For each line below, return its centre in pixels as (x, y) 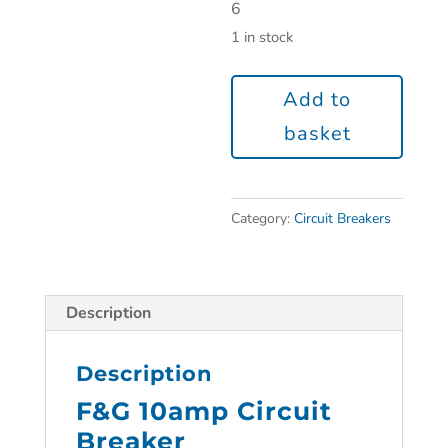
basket (317, 133)
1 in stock (262, 37)
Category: (263, 218)
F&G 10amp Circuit (203, 411)
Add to (317, 99)
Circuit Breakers (343, 218)
